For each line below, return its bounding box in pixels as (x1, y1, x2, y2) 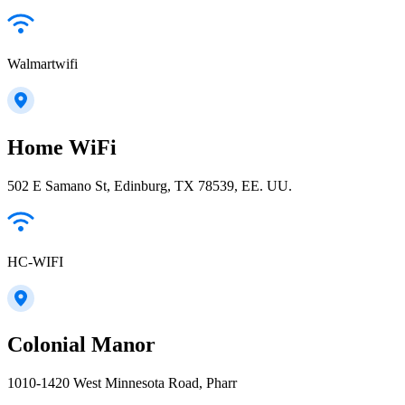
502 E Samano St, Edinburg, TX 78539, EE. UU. (7, 177, 292, 193)
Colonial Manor (7, 333, 155, 357)
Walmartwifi (7, 55, 78, 71)
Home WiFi (7, 135, 117, 159)
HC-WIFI (7, 253, 63, 269)
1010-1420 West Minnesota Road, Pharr (7, 375, 237, 391)
